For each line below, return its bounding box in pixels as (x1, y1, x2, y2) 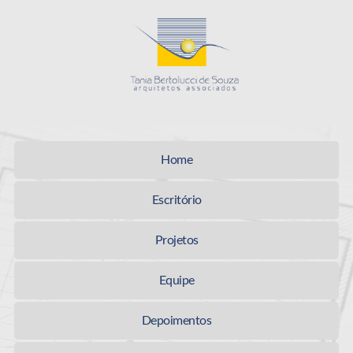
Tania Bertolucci (240, 17, 310, 28)
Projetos (154, 234, 199, 247)
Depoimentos (141, 314, 212, 327)
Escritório (151, 194, 202, 206)
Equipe (158, 274, 195, 287)
